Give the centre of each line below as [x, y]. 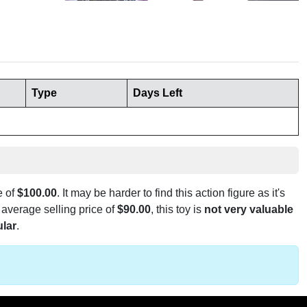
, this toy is [177, 210]
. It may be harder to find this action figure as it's [171, 193]
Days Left [158, 93]
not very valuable [249, 210]
